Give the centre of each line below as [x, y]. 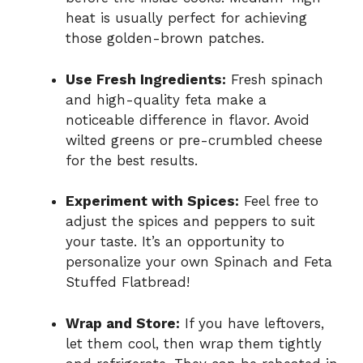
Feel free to [279, 201]
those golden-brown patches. [165, 38]
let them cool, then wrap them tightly [194, 343]
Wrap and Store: [123, 323]
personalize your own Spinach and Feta [199, 262]
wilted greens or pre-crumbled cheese [194, 140]
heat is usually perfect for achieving [186, 18]
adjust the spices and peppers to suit [190, 222]
